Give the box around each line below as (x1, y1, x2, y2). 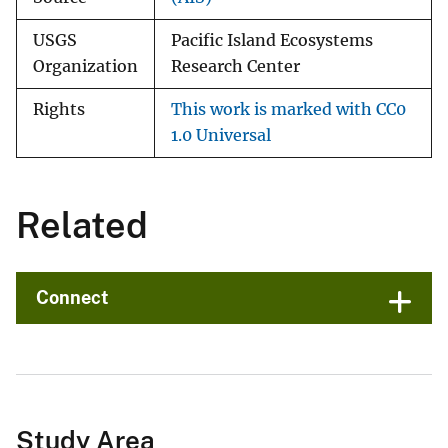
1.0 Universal (171, 126, 271, 146)
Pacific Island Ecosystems (171, 31, 373, 51)
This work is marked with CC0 (171, 100, 406, 120)
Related (16, 204, 148, 247)
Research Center (171, 57, 300, 77)
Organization (33, 57, 138, 77)
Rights (33, 100, 85, 120)
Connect (36, 287, 109, 309)
